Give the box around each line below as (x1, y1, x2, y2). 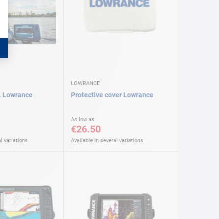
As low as (71, 116, 94, 123)
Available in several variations (71, 137, 143, 144)
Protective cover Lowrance (71, 91, 153, 99)
